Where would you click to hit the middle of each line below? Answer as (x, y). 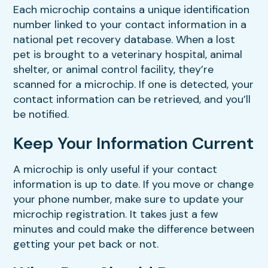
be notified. (43, 115)
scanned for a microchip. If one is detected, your (134, 85)
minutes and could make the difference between (134, 229)
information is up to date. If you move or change (134, 185)
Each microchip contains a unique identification (132, 10)
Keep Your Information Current (134, 144)
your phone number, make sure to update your (129, 200)
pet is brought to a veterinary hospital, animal (128, 55)
